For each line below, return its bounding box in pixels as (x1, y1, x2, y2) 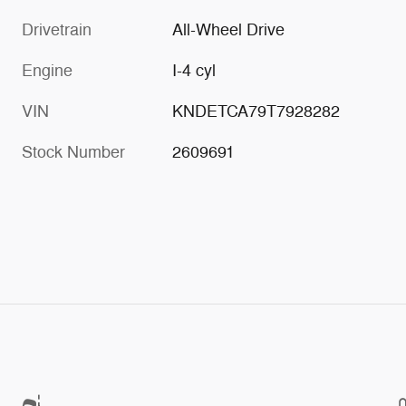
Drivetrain (22, 20, 92, 41)
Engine (22, 61, 72, 82)
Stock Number (22, 142, 125, 163)
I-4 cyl (172, 61, 217, 82)
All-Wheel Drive (172, 20, 285, 41)
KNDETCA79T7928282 (172, 101, 341, 122)
